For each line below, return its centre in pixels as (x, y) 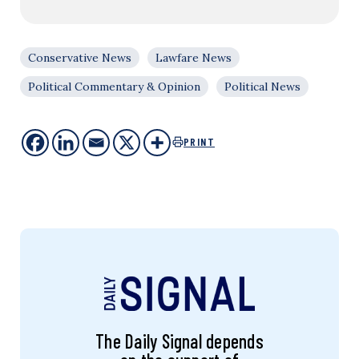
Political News (262, 86)
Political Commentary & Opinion (114, 86)
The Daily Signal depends (179, 341)
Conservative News (80, 57)
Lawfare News (194, 57)
